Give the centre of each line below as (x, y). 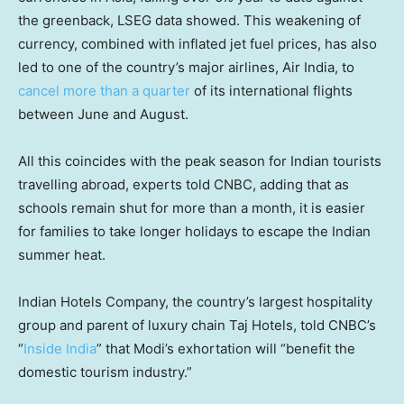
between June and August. (103, 114)
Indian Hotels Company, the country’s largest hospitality (195, 301)
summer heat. (62, 254)
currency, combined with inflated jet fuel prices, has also (197, 43)
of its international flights (271, 90)
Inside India (60, 348)
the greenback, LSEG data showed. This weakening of (189, 20)
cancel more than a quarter (104, 90)
